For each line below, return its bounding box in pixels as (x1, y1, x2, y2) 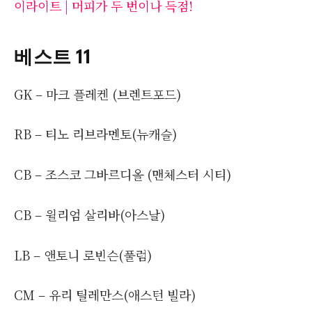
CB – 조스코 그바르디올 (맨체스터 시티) (14, 165, 231, 184)
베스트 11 (14, 43, 91, 68)
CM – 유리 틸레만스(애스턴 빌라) (14, 286, 196, 304)
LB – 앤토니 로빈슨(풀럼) (14, 245, 152, 264)
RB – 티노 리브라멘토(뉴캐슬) (14, 125, 177, 143)
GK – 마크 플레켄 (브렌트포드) (14, 84, 181, 103)
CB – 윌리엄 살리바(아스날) (14, 205, 165, 224)
